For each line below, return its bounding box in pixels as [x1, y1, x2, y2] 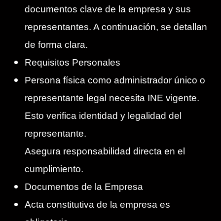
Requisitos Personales [25, 57, 120, 68]
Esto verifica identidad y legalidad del [25, 110, 182, 121]
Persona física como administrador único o [25, 75, 205, 86]
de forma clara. [25, 39, 88, 50]
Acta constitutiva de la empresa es [25, 199, 170, 210]
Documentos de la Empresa [25, 182, 143, 192]
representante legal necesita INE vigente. [25, 93, 199, 104]
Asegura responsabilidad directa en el [25, 146, 185, 157]
